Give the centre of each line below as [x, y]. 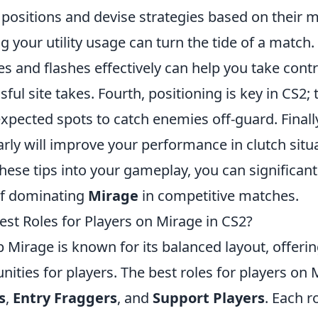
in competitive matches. [219, 195]
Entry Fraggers [65, 297]
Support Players [209, 297]
